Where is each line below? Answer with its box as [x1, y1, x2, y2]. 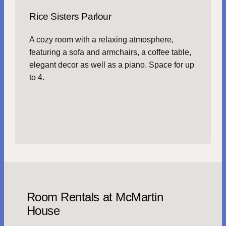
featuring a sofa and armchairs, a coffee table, [29, 47, 192, 56]
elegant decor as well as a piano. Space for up [29, 60, 195, 69]
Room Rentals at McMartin [26, 190, 163, 204]
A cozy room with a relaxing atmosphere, [29, 35, 174, 44]
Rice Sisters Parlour [29, 11, 111, 22]
